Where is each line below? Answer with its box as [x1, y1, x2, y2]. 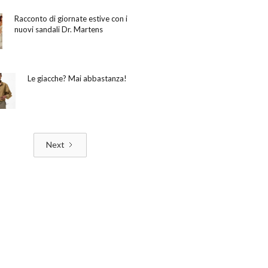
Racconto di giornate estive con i [14, 13, 127, 23]
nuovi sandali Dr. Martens [14, 24, 103, 34]
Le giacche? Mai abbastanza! [28, 73, 127, 83]
